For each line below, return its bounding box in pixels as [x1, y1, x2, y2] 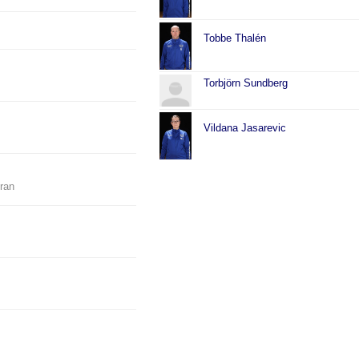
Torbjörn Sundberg [204, 77, 288, 90]
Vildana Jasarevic [204, 122, 287, 135]
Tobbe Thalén [204, 32, 267, 45]
